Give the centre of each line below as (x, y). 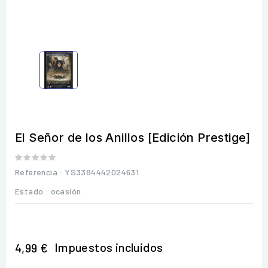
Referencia (36, 172)
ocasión (66, 191)
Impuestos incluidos (109, 247)
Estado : (32, 191)
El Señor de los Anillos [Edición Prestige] (133, 137)
